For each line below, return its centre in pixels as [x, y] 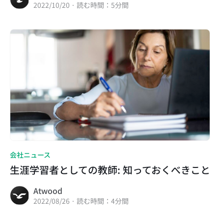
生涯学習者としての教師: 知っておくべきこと [110, 170]
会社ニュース [30, 155]
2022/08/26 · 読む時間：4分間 [81, 201]
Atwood [48, 191]
